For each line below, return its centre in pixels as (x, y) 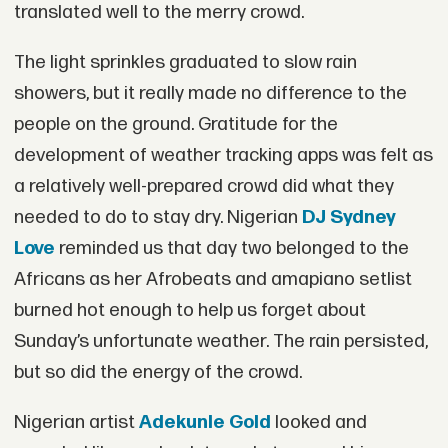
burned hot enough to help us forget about (189, 310)
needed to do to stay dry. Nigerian (157, 217)
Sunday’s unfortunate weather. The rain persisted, (220, 341)
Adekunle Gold (204, 422)
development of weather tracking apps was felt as (223, 155)
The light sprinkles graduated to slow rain (185, 62)
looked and (318, 422)
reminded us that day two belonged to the (231, 248)
